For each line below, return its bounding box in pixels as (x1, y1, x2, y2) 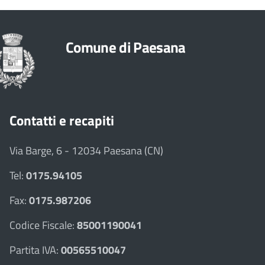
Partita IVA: (9, 241, 61, 258)
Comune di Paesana (66, 35, 186, 59)
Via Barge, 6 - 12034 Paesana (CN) (9, 142, 163, 159)
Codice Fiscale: (9, 216, 77, 233)
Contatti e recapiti (9, 109, 114, 131)
